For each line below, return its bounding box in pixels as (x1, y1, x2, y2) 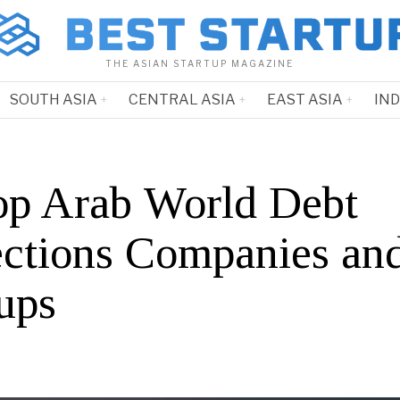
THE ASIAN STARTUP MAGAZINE (105, 58, 295, 70)
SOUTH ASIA (9, 91, 97, 109)
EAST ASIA (266, 91, 343, 109)
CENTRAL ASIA (128, 91, 236, 109)
